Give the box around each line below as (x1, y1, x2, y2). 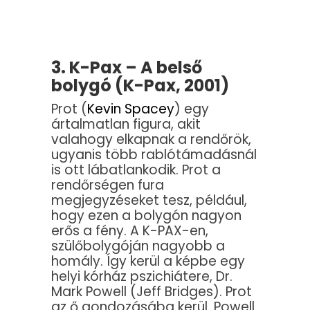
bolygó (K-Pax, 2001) (51, 74, 229, 98)
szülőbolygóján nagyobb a (51, 237, 225, 256)
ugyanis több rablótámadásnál (51, 145, 257, 165)
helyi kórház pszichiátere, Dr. (51, 267, 232, 286)
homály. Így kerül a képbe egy (51, 252, 245, 271)
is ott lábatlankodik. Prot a (51, 161, 221, 180)
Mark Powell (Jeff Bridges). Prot (51, 282, 252, 302)
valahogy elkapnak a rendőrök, (51, 130, 251, 149)
